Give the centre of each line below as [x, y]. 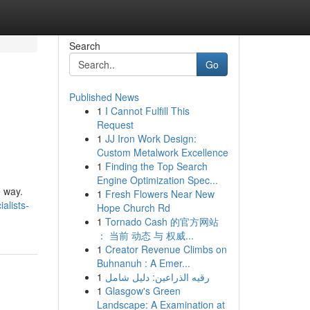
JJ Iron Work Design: [151, 138]
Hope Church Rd [133, 208]
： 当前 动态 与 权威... [145, 235]
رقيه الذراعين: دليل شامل [157, 277]
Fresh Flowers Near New [159, 194]
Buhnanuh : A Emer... [143, 263]
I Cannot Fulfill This [147, 111]
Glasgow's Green [143, 291]
